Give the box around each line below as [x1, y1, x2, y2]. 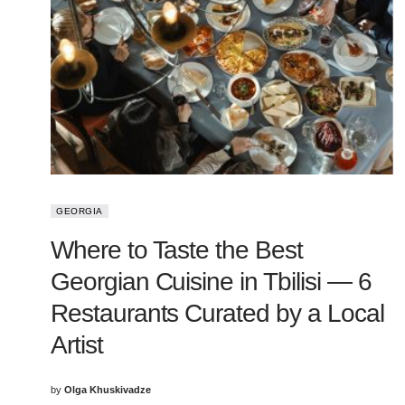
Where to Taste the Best [51, 235, 303, 264]
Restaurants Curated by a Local [51, 298, 384, 327]
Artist [51, 330, 103, 359]
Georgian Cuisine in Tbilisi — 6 [51, 267, 372, 296]
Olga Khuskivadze [64, 383, 151, 395]
